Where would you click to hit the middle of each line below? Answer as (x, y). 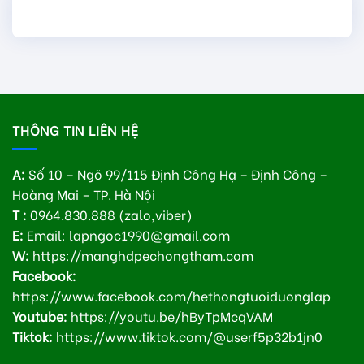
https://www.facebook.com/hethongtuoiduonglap (171, 296)
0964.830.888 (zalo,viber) (110, 214)
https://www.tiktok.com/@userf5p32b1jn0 (188, 336)
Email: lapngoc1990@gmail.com (127, 235)
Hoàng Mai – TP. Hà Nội (84, 194)
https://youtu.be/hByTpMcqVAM (170, 316)
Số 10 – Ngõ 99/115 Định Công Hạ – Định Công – (176, 174)
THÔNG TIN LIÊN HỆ (76, 129)
